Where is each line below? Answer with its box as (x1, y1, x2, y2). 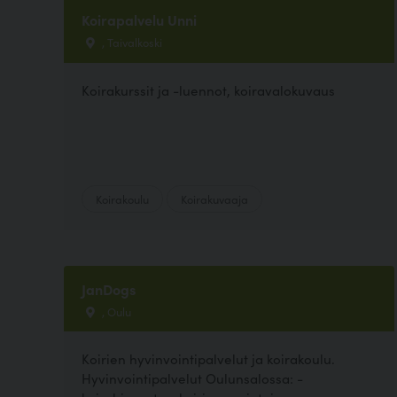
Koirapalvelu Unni (82, 10, 197, 30)
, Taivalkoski (99, 34, 162, 51)
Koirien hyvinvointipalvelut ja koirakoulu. (82, 348, 335, 368)
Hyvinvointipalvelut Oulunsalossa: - (82, 368, 303, 387)
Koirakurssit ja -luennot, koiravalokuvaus (82, 80, 335, 99)
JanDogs (82, 278, 136, 299)
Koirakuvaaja (181, 190, 248, 206)
